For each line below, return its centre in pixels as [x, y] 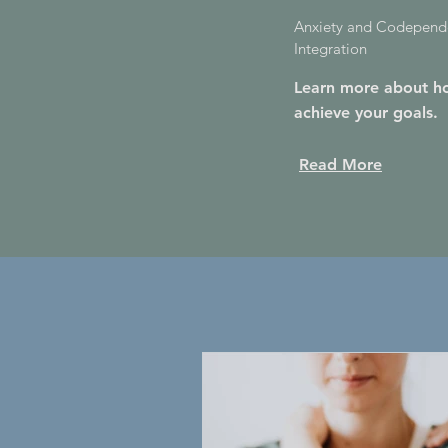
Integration [330, 48]
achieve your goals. [366, 112]
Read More [340, 164]
